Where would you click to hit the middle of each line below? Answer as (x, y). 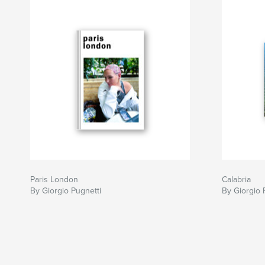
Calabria (236, 180)
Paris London (54, 180)
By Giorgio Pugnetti (66, 191)
